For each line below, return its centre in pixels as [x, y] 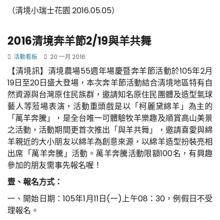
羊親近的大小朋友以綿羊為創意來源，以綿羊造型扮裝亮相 [110, 141]
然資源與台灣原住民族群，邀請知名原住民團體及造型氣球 [110, 94]
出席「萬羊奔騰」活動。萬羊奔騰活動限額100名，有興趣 [110, 153]
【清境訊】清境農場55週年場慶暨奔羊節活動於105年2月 [110, 71]
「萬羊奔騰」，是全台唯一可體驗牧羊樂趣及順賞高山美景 [110, 118]
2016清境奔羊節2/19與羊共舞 [79, 41]
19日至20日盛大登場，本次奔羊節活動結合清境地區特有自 [110, 82]
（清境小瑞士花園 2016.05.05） [64, 10]
